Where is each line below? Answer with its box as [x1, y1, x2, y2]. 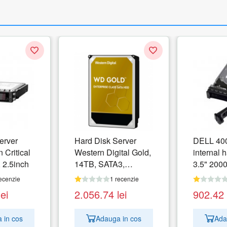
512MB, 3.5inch [74, 170, 131, 182]
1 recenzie [109, 174, 139, 183]
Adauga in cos [95, 213, 141, 223]
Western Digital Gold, [74, 146, 151, 159]
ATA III [193, 170, 215, 182]
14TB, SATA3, [74, 158, 125, 170]
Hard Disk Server [74, 135, 136, 147]
